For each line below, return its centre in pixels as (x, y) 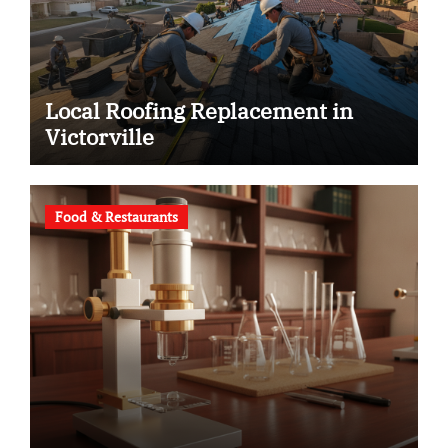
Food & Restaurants (116, 216)
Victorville (99, 136)
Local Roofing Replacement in (198, 110)
